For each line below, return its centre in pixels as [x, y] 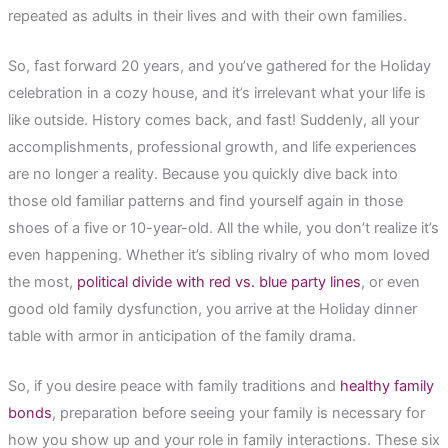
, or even [390, 281]
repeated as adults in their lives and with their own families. [207, 15]
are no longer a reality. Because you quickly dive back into [202, 173]
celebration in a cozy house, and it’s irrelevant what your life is [216, 92]
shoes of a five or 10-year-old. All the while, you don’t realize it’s [223, 227]
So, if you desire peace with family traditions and [173, 386]
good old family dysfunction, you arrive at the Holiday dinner [212, 308]
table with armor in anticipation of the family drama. [181, 335]
